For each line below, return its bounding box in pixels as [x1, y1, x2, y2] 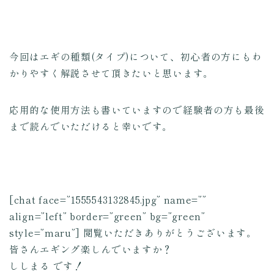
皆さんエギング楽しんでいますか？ [9, 242, 173, 256]
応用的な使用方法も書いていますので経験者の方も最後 [9, 103, 265, 117]
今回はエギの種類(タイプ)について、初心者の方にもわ [9, 50, 262, 64]
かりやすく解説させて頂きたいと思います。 [9, 66, 213, 80]
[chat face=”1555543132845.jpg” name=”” [9, 193, 207, 207]
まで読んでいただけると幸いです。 [9, 119, 173, 133]
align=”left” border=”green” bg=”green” [9, 209, 206, 223]
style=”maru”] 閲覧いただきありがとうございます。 [9, 226, 257, 240]
